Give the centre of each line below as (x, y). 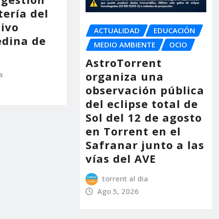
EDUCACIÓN (174, 31)
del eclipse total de (142, 103)
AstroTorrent (123, 62)
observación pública (145, 90)
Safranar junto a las (145, 144)
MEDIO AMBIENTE (124, 45)
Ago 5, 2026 (118, 191)
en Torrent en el (133, 131)
